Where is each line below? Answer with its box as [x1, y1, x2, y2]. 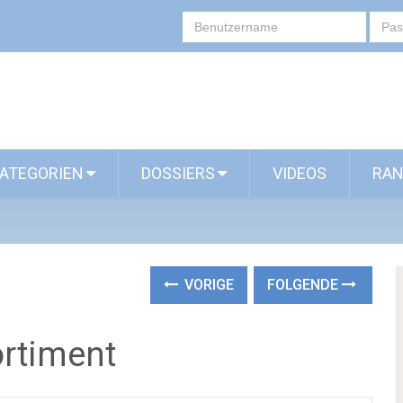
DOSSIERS [141, 164, 215, 183]
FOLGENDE [267, 276, 343, 293]
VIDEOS [273, 164, 327, 183]
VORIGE [181, 276, 235, 293]
